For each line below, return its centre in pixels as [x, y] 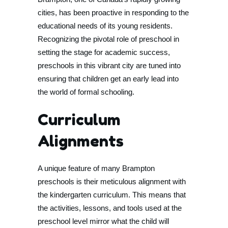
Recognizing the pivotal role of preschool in [108, 39]
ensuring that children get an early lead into [108, 79]
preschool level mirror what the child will [103, 221]
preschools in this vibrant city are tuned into [109, 65]
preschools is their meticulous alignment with [112, 181]
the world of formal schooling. [86, 92]
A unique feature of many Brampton [96, 168]
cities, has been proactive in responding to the [113, 12]
